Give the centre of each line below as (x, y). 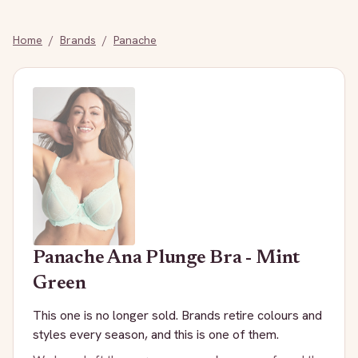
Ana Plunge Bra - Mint (204, 259)
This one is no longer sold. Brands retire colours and (177, 316)
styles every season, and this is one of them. (156, 335)
